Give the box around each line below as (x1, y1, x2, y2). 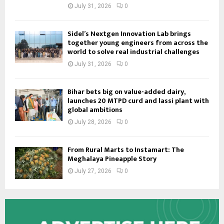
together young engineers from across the (67, 37, 208, 49)
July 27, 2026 (74, 167, 111, 175)
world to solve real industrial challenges (67, 46, 199, 58)
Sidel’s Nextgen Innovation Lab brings (67, 28, 191, 40)
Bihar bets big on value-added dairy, (67, 86, 185, 98)
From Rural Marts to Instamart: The (67, 144, 184, 156)
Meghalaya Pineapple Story (67, 153, 156, 165)
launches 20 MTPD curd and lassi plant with (67, 95, 209, 107)
